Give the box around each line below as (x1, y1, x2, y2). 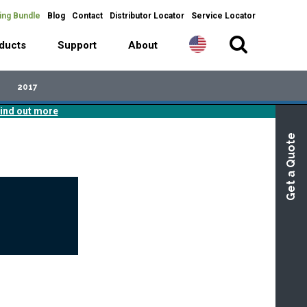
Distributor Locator (110, 11, 184, 21)
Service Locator (191, 11, 256, 21)
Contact (72, 11, 103, 21)
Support (58, 39, 97, 51)
